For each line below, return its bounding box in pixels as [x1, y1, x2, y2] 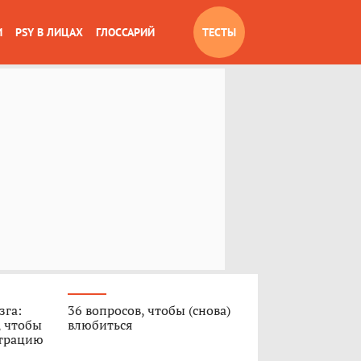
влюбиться [67, 316, 132, 334]
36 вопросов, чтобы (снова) [67, 301, 230, 319]
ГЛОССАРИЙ [96, 25, 155, 39]
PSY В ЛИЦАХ [15, 25, 83, 39]
